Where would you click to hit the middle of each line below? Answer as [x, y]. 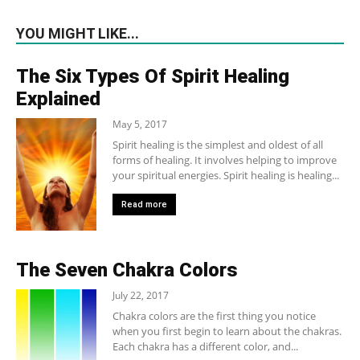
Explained [58, 99]
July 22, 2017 [141, 296]
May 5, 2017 [140, 125]
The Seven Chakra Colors [127, 270]
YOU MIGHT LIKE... [78, 34]
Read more [144, 205]
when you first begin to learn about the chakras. [227, 331]
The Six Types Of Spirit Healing [153, 77]
